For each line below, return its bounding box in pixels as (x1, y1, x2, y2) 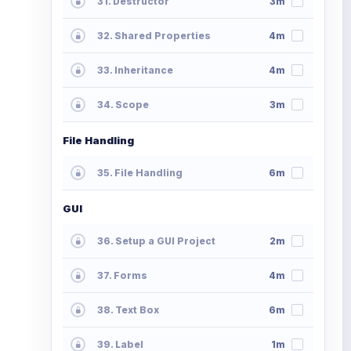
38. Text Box (97, 304, 159, 317)
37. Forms (97, 270, 147, 282)
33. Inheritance (97, 64, 173, 77)
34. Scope (97, 99, 149, 111)
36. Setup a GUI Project (97, 235, 215, 248)
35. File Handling (97, 167, 183, 179)
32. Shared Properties (97, 30, 211, 42)
